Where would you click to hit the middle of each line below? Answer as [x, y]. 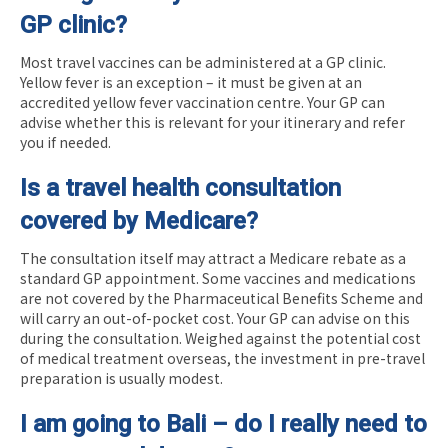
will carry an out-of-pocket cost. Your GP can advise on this [215, 317]
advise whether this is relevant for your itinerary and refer [212, 121]
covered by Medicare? [139, 220]
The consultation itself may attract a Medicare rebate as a [213, 257]
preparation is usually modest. [121, 377]
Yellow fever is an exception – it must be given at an [191, 81]
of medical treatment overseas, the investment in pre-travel [222, 357]
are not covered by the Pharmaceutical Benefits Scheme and [221, 297]
